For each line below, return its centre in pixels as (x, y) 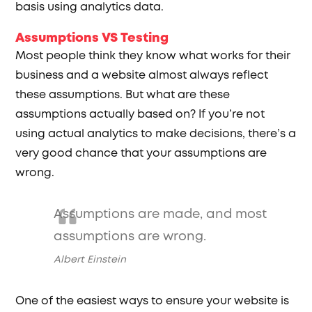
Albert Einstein (90, 260)
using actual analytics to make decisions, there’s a (156, 134)
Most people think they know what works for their (153, 56)
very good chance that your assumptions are (141, 154)
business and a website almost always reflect (142, 76)
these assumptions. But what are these (123, 95)
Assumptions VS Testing (92, 38)
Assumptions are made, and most (161, 214)
